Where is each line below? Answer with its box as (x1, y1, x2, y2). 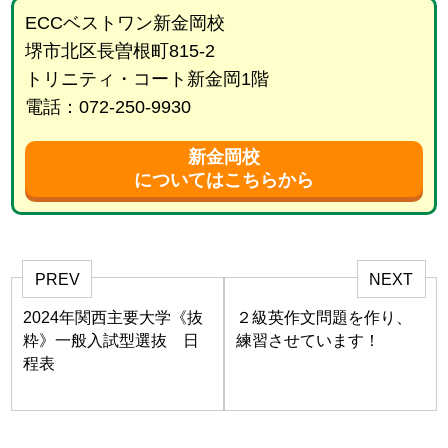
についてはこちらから (134, 170, 314, 191)
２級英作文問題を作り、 (236, 308, 413, 326)
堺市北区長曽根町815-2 (24, 41, 215, 62)
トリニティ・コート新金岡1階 (24, 69, 269, 90)
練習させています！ (236, 331, 381, 349)
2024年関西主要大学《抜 (23, 308, 204, 326)
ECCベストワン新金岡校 (24, 13, 225, 34)
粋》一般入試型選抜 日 (23, 331, 200, 349)
